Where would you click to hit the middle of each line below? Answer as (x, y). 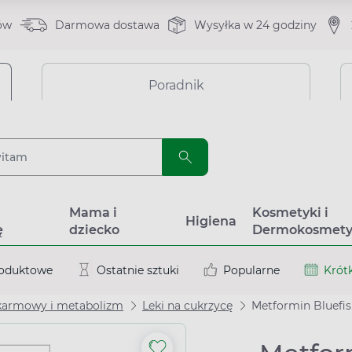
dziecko (94, 230)
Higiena (211, 221)
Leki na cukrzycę (187, 306)
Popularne (251, 270)
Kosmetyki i (290, 213)
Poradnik (176, 85)
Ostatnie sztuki (138, 270)
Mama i (93, 213)
